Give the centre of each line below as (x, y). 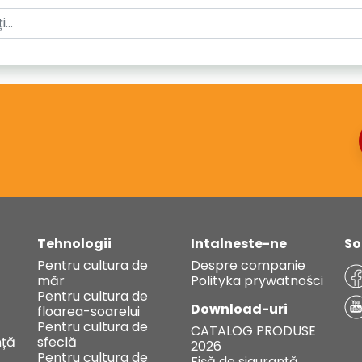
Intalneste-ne (239, 244)
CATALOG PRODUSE (253, 331)
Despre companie (248, 265)
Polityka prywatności (257, 281)
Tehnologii (74, 244)
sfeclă (57, 342)
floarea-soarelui (88, 311)
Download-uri (239, 309)
